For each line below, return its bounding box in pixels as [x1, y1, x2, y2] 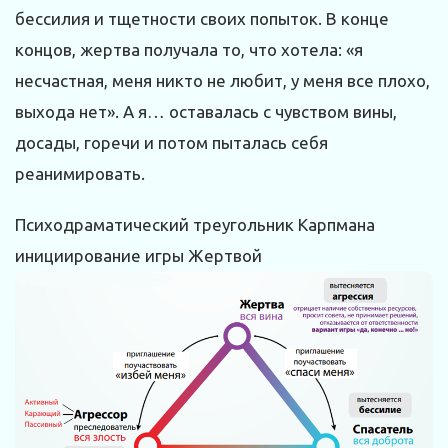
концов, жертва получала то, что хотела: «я [15, 40, 363, 60]
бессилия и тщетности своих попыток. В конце [15, 9, 389, 29]
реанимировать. [15, 164, 145, 184]
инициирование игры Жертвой [15, 246, 262, 266]
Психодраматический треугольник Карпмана [15, 215, 375, 235]
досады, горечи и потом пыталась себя [15, 133, 328, 153]
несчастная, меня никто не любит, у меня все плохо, [15, 71, 430, 91]
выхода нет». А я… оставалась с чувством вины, [15, 102, 397, 122]
